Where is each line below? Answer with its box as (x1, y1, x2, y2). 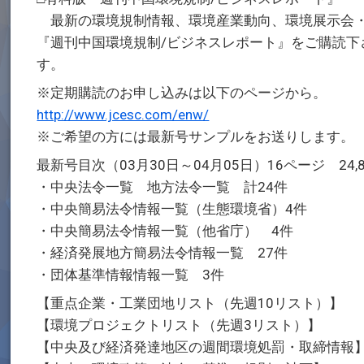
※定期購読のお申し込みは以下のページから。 (37, 84, 327, 101)
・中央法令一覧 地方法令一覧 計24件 (37, 179, 288, 195)
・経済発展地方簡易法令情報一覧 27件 (37, 245, 288, 261)
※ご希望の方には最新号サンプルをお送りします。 (37, 128, 355, 145)
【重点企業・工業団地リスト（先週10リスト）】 (37, 295, 344, 311)
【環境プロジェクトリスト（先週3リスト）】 (37, 317, 322, 333)
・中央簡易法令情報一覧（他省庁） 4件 (37, 223, 294, 239)
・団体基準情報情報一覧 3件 (37, 266, 225, 283)
